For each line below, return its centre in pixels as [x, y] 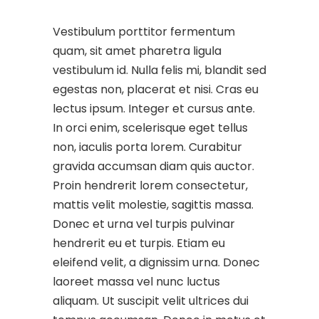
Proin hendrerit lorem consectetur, [150, 185]
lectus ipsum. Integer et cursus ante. [154, 109]
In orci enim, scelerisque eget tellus [150, 128]
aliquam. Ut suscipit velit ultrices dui [151, 301]
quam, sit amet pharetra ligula [137, 51]
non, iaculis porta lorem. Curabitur [147, 147]
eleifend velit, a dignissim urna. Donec [156, 262]
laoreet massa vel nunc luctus [136, 282]
